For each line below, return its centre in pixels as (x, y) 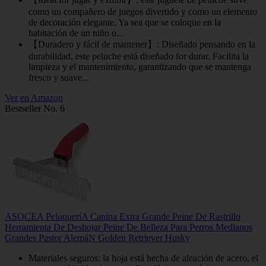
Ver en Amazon (34, 97)
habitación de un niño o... (76, 33)
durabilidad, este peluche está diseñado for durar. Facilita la (139, 56)
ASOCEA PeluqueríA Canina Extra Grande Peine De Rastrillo (123, 216)
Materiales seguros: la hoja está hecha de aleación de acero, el (143, 258)
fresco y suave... (59, 77)
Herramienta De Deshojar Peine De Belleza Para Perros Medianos (129, 227)
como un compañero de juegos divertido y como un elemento (143, 11)
